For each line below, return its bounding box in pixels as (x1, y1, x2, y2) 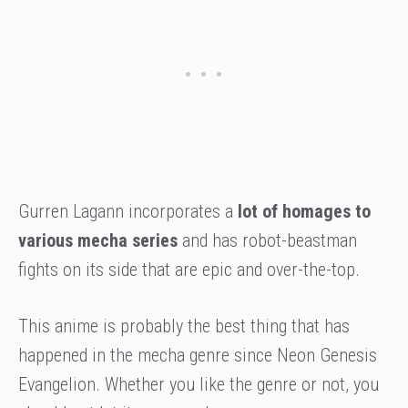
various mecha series (18, 229, 178, 252)
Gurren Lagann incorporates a (18, 200, 238, 223)
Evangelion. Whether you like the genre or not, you (18, 373, 379, 396)
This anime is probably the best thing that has (18, 315, 350, 338)
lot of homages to (238, 200, 371, 223)
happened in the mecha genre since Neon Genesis (18, 344, 377, 367)
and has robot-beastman (178, 229, 357, 252)
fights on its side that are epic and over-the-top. (18, 259, 360, 281)
